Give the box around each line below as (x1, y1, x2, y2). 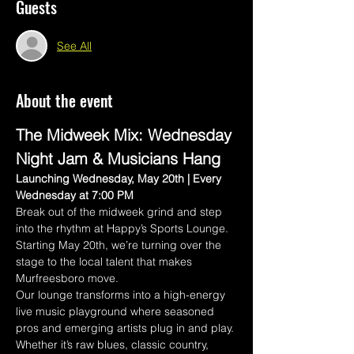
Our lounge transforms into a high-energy (16, 288, 228, 302)
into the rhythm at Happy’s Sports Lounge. (16, 221, 232, 235)
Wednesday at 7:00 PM (16, 188, 134, 202)
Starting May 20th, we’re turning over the (16, 238, 224, 252)
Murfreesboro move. (16, 271, 119, 285)
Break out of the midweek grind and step (16, 205, 225, 219)
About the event (16, 88, 113, 112)
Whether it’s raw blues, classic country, (16, 337, 212, 352)
